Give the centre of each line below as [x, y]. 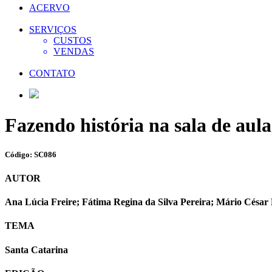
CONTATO [52, 73]
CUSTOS [73, 41]
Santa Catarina [36, 250]
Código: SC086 [31, 154]
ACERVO [49, 8]
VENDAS [74, 52]
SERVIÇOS [53, 30]
